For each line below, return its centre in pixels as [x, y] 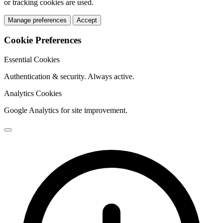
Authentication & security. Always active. [69, 76]
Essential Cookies [32, 59]
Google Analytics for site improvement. [66, 110]
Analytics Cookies [33, 93]
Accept [87, 20]
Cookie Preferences [43, 40]
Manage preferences [37, 20]
